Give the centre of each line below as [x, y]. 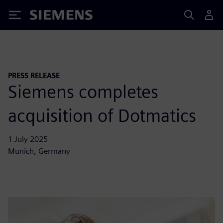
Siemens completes [83, 91]
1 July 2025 [28, 139]
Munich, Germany [39, 151]
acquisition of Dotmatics [102, 115]
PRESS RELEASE [34, 75]
